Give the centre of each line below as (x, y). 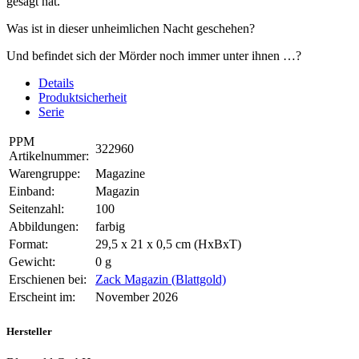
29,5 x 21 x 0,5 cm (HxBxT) (168, 244)
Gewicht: (32, 262)
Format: (28, 244)
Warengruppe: (44, 174)
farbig (110, 227)
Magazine (120, 174)
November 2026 (137, 297)
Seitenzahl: (36, 209)
